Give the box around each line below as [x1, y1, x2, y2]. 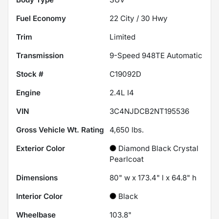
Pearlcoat [109, 154, 144, 164]
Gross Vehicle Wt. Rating [16, 125, 104, 134]
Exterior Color [16, 143, 65, 153]
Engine [16, 88, 41, 97]
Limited [109, 32, 135, 42]
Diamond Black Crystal [118, 143, 198, 153]
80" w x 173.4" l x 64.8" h [109, 173, 197, 182]
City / [118, 13, 141, 23]
